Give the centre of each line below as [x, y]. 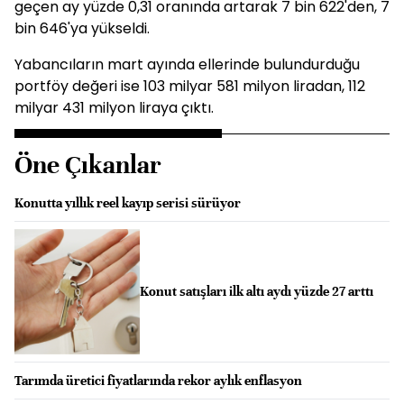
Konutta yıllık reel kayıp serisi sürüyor [128, 203]
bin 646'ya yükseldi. [82, 28]
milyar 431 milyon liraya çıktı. [114, 108]
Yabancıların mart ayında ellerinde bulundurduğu [187, 64]
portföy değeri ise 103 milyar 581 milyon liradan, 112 [190, 86]
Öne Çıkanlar [88, 165]
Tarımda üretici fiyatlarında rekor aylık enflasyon [158, 380]
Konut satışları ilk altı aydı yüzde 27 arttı [256, 292]
